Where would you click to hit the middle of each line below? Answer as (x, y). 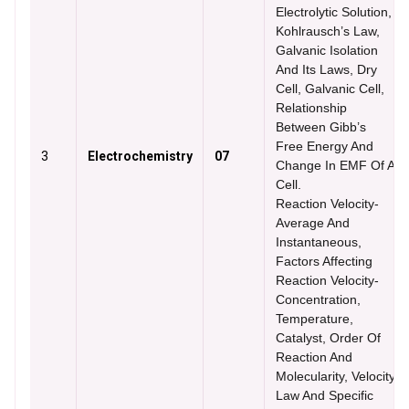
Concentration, (318, 299)
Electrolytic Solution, (334, 12)
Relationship (311, 108)
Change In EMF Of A (335, 165)
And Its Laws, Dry (326, 69)
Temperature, (315, 319)
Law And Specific (325, 395)
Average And (313, 223)
